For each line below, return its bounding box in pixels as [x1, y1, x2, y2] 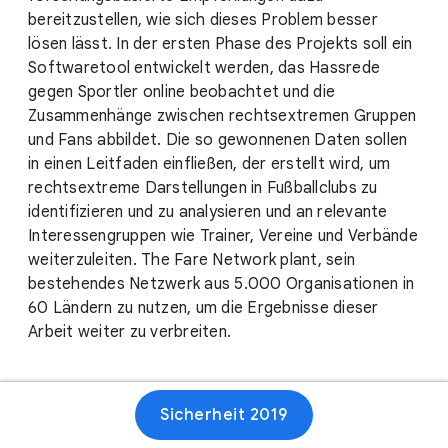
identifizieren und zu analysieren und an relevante [28, 202, 388, 222]
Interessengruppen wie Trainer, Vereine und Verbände [28, 226, 418, 246]
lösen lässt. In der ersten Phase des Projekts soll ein [28, 34, 413, 54]
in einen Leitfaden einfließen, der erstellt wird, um [28, 154, 390, 174]
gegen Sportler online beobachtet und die [28, 82, 335, 102]
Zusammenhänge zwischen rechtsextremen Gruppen [28, 106, 417, 126]
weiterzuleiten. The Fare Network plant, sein [28, 250, 355, 270]
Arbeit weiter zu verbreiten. [28, 322, 231, 342]
